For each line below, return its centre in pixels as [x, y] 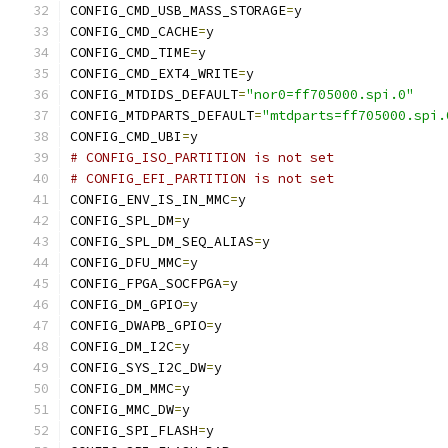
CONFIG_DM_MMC [122, 388]
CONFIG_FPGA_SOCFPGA [146, 283]
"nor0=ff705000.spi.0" [330, 94]
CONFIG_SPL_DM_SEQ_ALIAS [162, 241]
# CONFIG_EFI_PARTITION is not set [202, 178]
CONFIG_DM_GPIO [126, 304]
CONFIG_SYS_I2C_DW [138, 367]
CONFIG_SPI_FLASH [134, 430]
